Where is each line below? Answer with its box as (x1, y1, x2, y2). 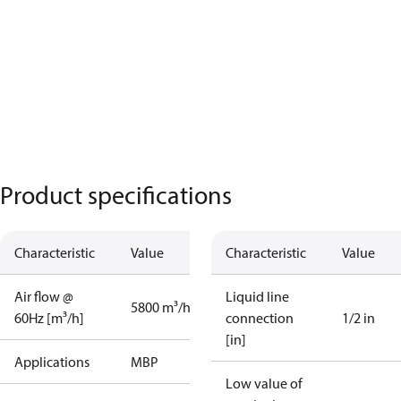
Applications (14, 353, 90, 371)
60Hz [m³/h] (14, 309, 84, 327)
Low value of (226, 374, 303, 392)
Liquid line (226, 287, 289, 305)
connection (226, 309, 294, 327)
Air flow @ (14, 287, 73, 305)
